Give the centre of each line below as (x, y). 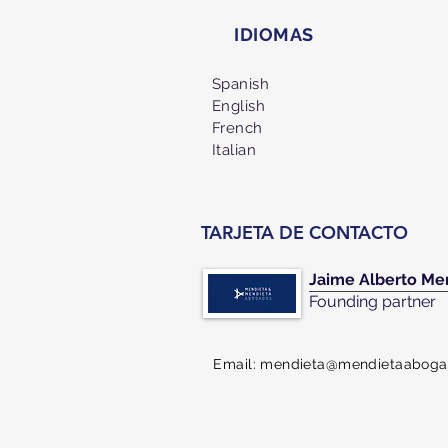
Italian (234, 150)
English (239, 106)
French (237, 128)
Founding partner (372, 301)
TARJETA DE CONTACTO (304, 232)
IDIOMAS (274, 34)
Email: (235, 364)
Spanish (241, 84)
